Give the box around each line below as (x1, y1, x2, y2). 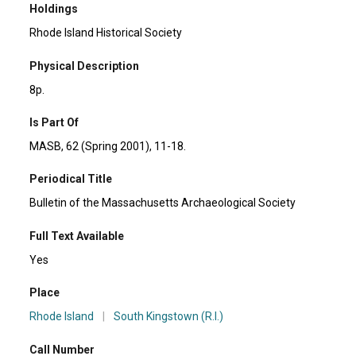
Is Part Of (29, 116, 79, 130)
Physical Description (29, 59, 140, 72)
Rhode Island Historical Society (29, 26, 183, 40)
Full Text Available (29, 229, 125, 242)
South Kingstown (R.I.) (114, 310, 224, 323)
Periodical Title (29, 172, 113, 186)
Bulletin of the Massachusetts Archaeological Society (29, 196, 296, 210)
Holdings (29, 2, 79, 16)
